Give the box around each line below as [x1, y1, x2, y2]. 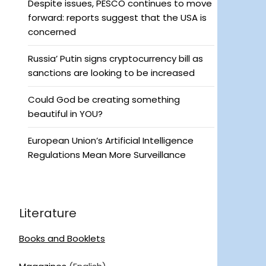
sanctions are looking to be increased [28, 66, 195, 80]
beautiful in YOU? [28, 107, 103, 121]
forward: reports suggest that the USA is [28, 11, 207, 24]
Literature [19, 205, 77, 222]
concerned [28, 26, 76, 39]
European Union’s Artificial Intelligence [28, 134, 194, 147]
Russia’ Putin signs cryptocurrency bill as [28, 52, 203, 65]
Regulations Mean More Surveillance [28, 148, 186, 161]
